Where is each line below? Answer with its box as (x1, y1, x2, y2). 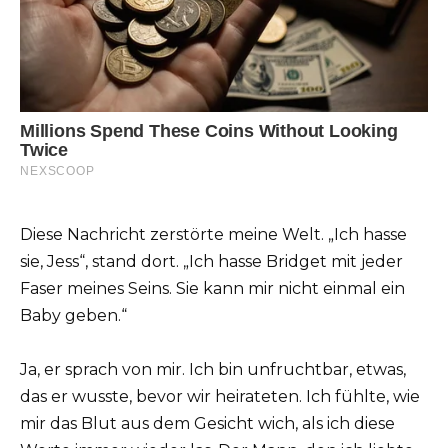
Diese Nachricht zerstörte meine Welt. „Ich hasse (20, 225, 407, 245)
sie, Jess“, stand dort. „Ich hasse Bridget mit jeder (20, 252, 403, 272)
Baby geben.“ (20, 306, 127, 326)
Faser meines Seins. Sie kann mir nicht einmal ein (20, 279, 405, 299)
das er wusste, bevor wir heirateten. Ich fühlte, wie (20, 387, 420, 407)
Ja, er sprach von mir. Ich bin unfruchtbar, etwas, (20, 360, 406, 380)
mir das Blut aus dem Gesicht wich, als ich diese (20, 414, 395, 434)
